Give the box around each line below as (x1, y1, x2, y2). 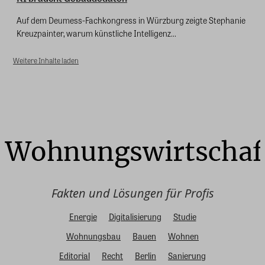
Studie (173, 211, 196, 223)
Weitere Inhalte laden (13, 55, 79, 66)
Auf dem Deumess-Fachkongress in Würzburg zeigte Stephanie (17, 14, 245, 27)
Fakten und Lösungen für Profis (51, 185, 214, 202)
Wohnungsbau (66, 230, 121, 243)
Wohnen (168, 230, 199, 243)
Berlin (135, 250, 156, 262)
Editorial (59, 250, 90, 262)
